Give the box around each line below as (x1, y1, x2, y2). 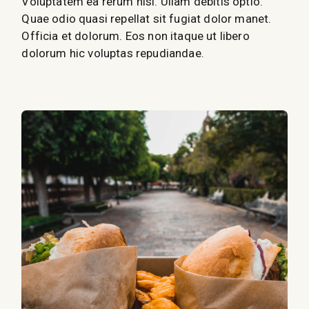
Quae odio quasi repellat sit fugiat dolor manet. (21, 12, 272, 26)
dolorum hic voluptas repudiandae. (21, 46, 204, 61)
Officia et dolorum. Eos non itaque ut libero (21, 29, 250, 43)
